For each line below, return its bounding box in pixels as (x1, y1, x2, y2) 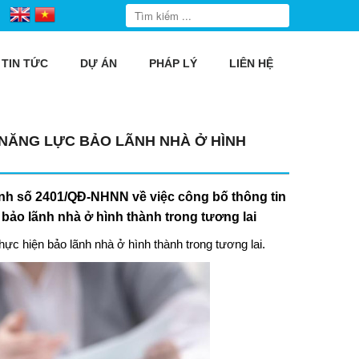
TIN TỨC (2, 57, 48, 70)
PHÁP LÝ (149, 57, 197, 70)
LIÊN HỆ (229, 57, 273, 70)
